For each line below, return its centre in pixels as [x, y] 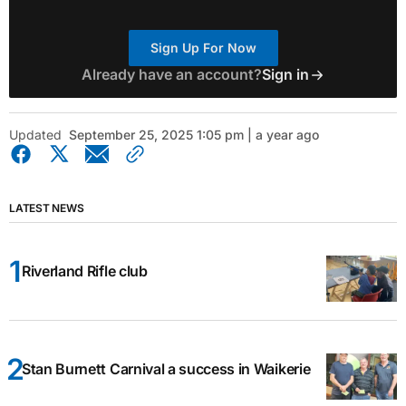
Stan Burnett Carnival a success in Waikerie [166, 369]
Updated [35, 135]
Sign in [285, 75]
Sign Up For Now [203, 48]
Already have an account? [171, 75]
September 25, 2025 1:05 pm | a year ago [194, 135]
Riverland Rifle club [85, 271]
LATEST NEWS [47, 208]
